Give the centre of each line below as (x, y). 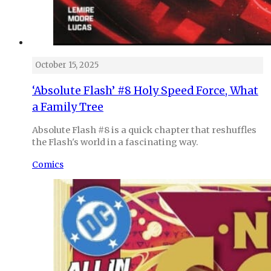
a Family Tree (68, 107)
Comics (48, 165)
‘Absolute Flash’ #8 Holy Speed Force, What (145, 90)
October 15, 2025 (67, 65)
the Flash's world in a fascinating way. (115, 142)
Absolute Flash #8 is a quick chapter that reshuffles (144, 130)
